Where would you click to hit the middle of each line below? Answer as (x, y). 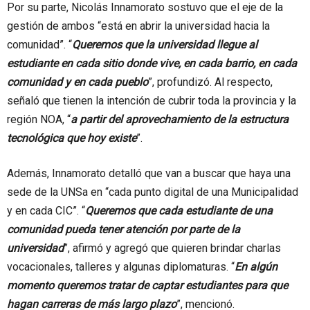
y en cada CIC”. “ (46, 210)
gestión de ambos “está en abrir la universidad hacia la (138, 26)
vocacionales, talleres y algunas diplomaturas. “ (121, 266)
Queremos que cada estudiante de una (179, 210)
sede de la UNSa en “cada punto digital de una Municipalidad (153, 192)
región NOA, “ (39, 119)
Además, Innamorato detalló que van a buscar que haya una (149, 173)
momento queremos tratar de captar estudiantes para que (147, 285)
